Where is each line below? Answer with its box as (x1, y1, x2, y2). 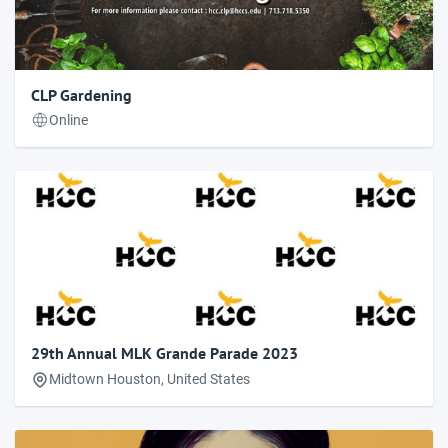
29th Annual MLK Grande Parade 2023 (31, 342, 298, 363)
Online (49, 112, 88, 129)
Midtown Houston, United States (49, 370, 250, 387)
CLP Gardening (31, 83, 132, 105)
